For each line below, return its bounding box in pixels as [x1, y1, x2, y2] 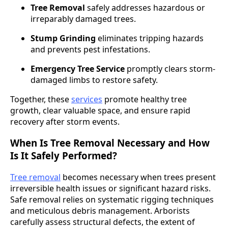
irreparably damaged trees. [31, 13, 136, 24]
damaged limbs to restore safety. [31, 74, 158, 85]
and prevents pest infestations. [31, 43, 150, 55]
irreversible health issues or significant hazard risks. [10, 183, 211, 194]
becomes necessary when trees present [61, 172, 216, 183]
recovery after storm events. [10, 116, 120, 127]
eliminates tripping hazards [96, 32, 204, 44]
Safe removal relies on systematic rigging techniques [10, 194, 214, 206]
